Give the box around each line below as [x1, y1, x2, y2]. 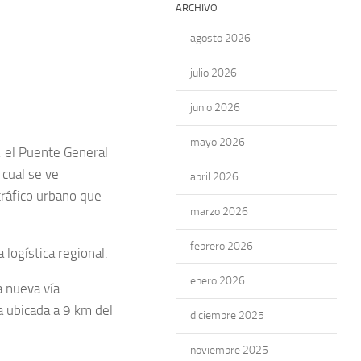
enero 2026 [190, 274, 245, 288]
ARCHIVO [176, 2, 218, 14]
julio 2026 [190, 66, 237, 80]
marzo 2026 [190, 205, 248, 218]
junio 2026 [190, 101, 240, 114]
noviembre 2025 [190, 343, 268, 357]
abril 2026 [190, 170, 239, 184]
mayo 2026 [190, 135, 245, 149]
